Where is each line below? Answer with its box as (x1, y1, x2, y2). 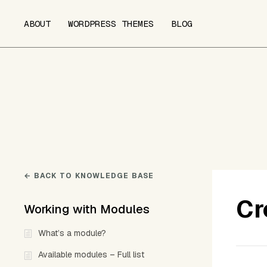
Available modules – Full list (38, 249, 144, 260)
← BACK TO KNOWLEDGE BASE (24, 171, 154, 181)
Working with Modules (24, 201, 150, 217)
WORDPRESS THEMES (68, 18, 154, 29)
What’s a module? (38, 228, 106, 238)
